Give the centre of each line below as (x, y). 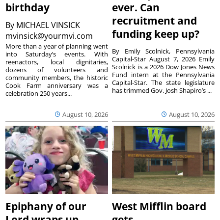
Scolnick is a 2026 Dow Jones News (163, 67)
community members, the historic (57, 77)
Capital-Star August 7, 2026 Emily (163, 59)
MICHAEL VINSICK (48, 25)
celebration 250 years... (39, 93)
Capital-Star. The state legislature (163, 82)
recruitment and (155, 20)
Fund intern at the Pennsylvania (163, 74)
